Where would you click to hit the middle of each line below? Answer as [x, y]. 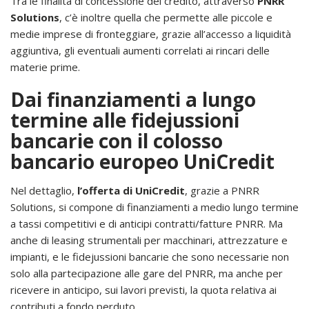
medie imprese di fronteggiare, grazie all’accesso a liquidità [151, 33]
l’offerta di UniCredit [130, 190]
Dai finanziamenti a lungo [133, 99]
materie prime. [45, 67]
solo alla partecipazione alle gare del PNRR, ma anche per [147, 273]
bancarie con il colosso [117, 140]
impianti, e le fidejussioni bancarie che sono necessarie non [150, 256]
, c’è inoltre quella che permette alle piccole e [166, 17]
